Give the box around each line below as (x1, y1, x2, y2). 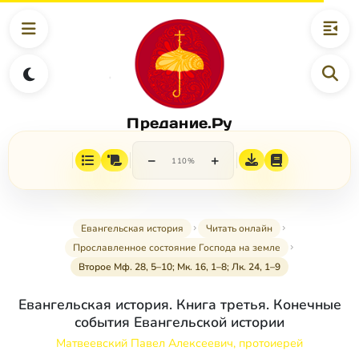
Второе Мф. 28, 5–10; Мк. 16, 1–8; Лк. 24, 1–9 (79, 260, 280, 274)
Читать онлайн (205, 222, 272, 236)
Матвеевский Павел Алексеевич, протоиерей (56, 335, 303, 352)
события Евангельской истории (75, 313, 284, 333)
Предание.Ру (127, 113, 232, 132)
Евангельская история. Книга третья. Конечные (18, 295, 341, 315)
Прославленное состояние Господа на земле (72, 241, 280, 255)
